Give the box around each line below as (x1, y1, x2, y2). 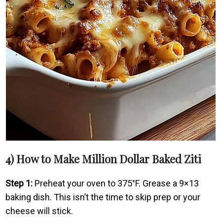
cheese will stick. (5, 205, 74, 216)
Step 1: (5, 178, 33, 188)
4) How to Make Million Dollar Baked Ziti (5, 151, 202, 166)
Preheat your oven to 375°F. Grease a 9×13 (33, 178, 199, 188)
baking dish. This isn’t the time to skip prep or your (5, 191, 201, 202)
